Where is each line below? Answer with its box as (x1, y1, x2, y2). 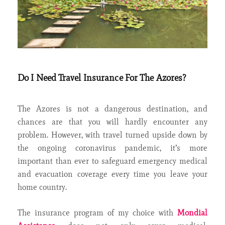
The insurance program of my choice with (18, 207, 177, 217)
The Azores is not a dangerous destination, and (18, 103, 207, 114)
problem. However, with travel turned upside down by (18, 130, 207, 140)
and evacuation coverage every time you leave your (18, 169, 207, 179)
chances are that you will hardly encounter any (18, 117, 207, 127)
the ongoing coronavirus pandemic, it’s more (18, 143, 207, 153)
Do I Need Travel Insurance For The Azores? (18, 72, 187, 83)
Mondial (177, 207, 207, 217)
